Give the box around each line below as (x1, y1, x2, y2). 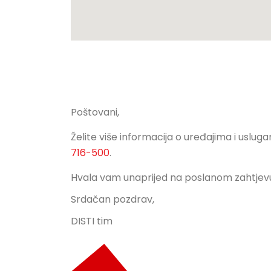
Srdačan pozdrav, (71, 192, 154, 207)
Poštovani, (71, 105, 119, 120)
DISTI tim (71, 214, 113, 229)
